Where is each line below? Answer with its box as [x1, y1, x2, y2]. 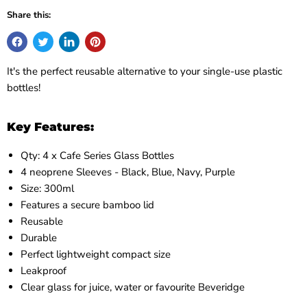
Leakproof [21, 263, 66, 278]
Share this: [7, 8, 51, 21]
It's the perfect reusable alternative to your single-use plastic [7, 64, 282, 78]
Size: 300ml [21, 181, 74, 195]
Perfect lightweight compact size [21, 247, 171, 261]
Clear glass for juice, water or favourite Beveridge [21, 280, 245, 294]
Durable [21, 230, 60, 245]
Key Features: [7, 119, 94, 134]
